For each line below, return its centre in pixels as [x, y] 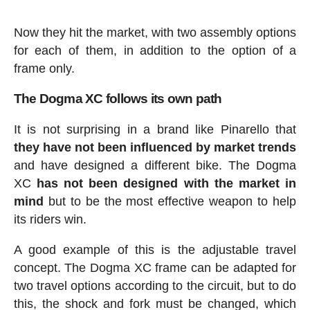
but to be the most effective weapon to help [170, 202]
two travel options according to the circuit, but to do [155, 286]
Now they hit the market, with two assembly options [155, 33]
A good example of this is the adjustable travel [155, 250]
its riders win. [50, 220]
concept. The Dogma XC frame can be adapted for [155, 268]
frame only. [44, 69]
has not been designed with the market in [166, 184]
